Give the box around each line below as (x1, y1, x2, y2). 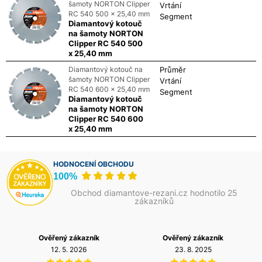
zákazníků (135, 195, 174, 206)
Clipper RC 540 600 (68, 113, 143, 123)
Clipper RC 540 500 (68, 38, 143, 48)
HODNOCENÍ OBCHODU (53, 159, 135, 168)
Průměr (160, 64, 187, 74)
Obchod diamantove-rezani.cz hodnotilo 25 (71, 187, 238, 198)
